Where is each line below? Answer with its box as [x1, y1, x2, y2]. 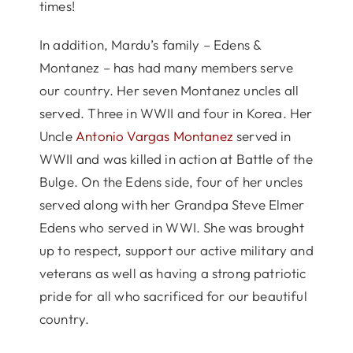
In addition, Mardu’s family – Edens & [39, 35, 262, 53]
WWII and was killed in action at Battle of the [39, 150, 313, 167]
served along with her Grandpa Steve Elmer [39, 195, 304, 213]
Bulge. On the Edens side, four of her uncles [39, 173, 303, 190]
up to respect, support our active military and [39, 241, 314, 258]
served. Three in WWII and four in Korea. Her [39, 104, 313, 121]
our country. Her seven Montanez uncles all [39, 81, 299, 98]
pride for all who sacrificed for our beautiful [39, 287, 307, 304]
